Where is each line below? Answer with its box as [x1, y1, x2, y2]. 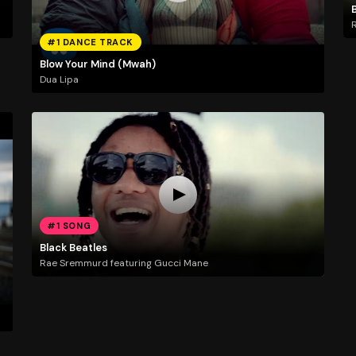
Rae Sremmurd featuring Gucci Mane [39, 257, 208, 270]
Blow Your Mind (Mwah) [39, 56, 156, 71]
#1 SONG [47, 220, 91, 232]
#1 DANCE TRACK [47, 37, 134, 48]
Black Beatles [39, 240, 107, 254]
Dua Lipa [39, 73, 79, 87]
